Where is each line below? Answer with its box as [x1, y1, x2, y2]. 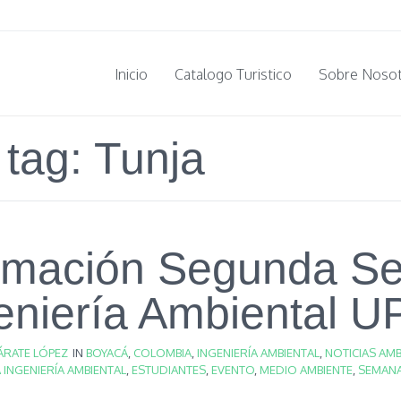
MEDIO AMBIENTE [260, 363, 353, 377]
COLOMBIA [133, 346, 192, 360]
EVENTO [211, 363, 254, 377]
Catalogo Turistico [175, 64, 292, 83]
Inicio [115, 64, 148, 83]
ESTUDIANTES [132, 363, 206, 377]
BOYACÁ [86, 346, 128, 360]
